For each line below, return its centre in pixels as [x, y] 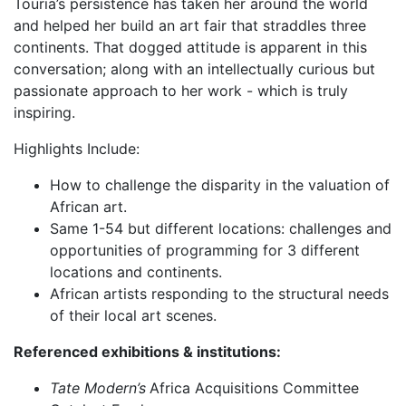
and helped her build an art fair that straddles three [190, 25]
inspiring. [44, 112]
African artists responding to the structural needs [219, 293]
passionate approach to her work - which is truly [181, 90]
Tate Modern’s [98, 387]
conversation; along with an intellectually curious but [194, 68]
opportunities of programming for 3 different [205, 250]
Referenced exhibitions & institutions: [147, 351]
